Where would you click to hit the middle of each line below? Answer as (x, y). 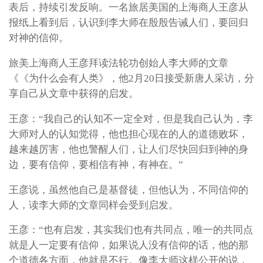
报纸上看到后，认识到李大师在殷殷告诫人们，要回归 (129, 23)
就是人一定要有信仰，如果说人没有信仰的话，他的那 (129, 245)
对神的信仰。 (39, 38)
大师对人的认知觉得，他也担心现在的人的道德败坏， (129, 134)
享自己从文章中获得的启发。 (74, 94)
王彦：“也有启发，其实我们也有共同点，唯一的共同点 (131, 230)
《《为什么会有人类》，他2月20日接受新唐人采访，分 (131, 79)
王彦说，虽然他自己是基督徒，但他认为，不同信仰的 (129, 190)
